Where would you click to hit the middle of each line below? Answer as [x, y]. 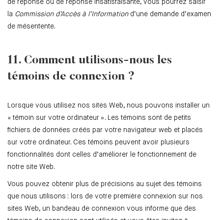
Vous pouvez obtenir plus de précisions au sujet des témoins [105, 184]
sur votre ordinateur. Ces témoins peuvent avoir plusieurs [98, 143]
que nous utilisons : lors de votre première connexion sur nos [105, 197]
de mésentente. [31, 27]
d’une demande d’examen [170, 14]
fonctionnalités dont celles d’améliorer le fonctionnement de [102, 155]
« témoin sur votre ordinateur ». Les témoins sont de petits [99, 118]
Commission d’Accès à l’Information [71, 14]
